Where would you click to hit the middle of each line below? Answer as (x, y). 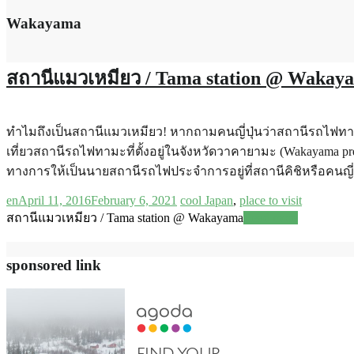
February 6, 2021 (134, 201)
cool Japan (207, 201)
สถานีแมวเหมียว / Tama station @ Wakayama (125, 218)
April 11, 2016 (55, 201)
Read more (271, 218)
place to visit (271, 201)
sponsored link (54, 265)
